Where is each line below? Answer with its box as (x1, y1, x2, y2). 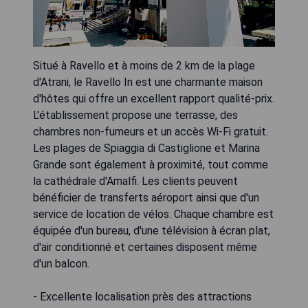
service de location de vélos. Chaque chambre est (33, 208, 274, 221)
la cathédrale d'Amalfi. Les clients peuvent (33, 175, 238, 188)
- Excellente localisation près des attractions (33, 290, 252, 303)
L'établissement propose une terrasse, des (33, 109, 238, 122)
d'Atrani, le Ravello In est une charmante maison (33, 76, 263, 89)
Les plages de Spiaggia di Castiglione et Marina (33, 142, 260, 155)
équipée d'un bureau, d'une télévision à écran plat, (33, 224, 270, 237)
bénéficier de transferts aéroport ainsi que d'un (33, 191, 259, 204)
